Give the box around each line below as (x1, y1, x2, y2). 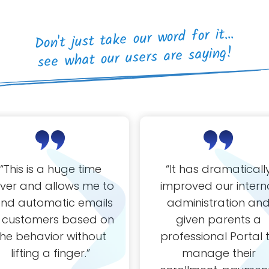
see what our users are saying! (37, 41, 234, 74)
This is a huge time (3, 161, 101, 177)
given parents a (176, 211, 261, 227)
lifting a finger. (11, 245, 86, 261)
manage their (181, 245, 256, 261)
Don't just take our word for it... (34, 22, 234, 56)
